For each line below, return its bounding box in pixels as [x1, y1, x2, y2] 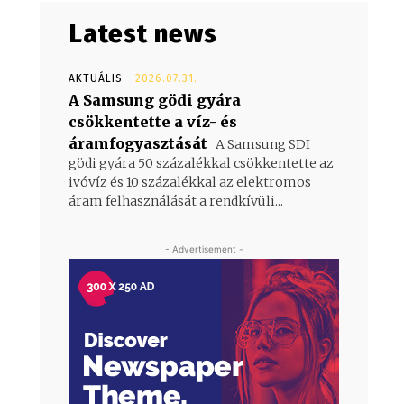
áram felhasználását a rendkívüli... [69, 192, 283, 209]
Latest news [69, 18, 217, 49]
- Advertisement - [164, 243, 243, 254]
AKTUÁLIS [69, 71, 123, 85]
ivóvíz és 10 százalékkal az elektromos [69, 173, 311, 190]
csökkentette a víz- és [69, 112, 237, 131]
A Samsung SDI [213, 135, 310, 152]
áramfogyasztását [69, 133, 207, 152]
